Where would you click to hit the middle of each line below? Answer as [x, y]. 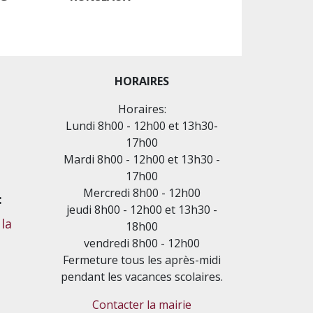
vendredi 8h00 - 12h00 [142, 243]
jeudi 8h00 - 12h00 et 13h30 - [142, 210]
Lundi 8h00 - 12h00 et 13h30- [142, 126]
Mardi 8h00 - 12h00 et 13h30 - [142, 160]
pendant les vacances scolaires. [142, 277]
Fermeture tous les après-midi [142, 260]
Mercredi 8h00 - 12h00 [142, 193]
